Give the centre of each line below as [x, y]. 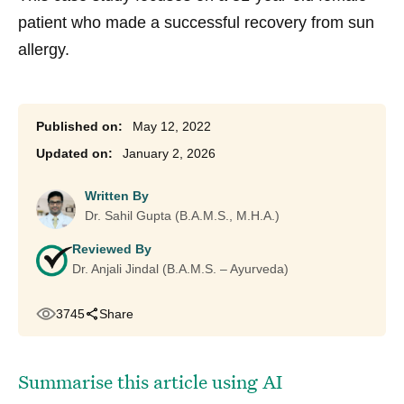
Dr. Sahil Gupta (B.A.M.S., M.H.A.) [182, 216]
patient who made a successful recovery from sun [196, 23]
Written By [117, 196]
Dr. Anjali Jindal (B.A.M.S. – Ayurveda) [180, 269]
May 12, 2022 [172, 127]
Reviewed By [112, 249]
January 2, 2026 [169, 154]
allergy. [44, 50]
